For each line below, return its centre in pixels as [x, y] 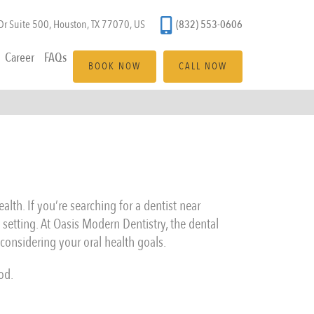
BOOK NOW [115, 67]
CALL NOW [203, 67]
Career [20, 58]
